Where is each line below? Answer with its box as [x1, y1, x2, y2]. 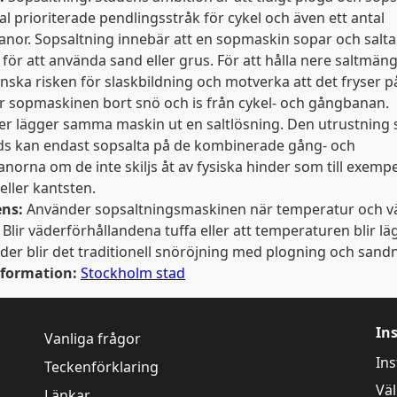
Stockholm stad [81, 263, 185, 283]
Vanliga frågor [44, 329, 141, 349]
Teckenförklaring [44, 357, 159, 378]
